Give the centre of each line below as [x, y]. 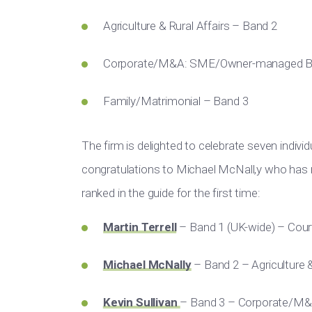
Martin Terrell [140, 227]
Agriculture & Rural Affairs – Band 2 [190, 26]
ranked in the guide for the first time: [171, 193]
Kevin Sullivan [142, 302]
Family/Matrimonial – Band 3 [176, 101]
